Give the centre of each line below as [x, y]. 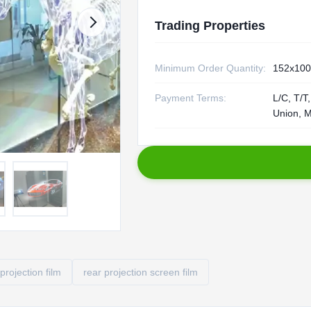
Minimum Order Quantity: [210, 68]
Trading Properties [210, 26]
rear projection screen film [141, 272]
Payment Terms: [190, 98]
